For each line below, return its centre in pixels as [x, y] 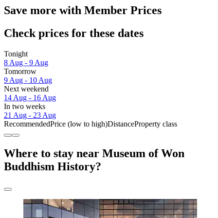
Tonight [16, 54]
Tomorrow [20, 71]
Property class [156, 124]
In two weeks [25, 106]
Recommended [27, 124]
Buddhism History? [53, 166]
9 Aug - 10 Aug [28, 80]
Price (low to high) [79, 124]
